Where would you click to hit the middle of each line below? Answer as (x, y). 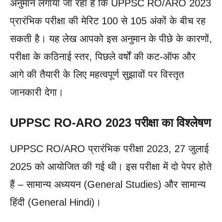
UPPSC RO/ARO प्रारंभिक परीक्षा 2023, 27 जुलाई (109, 148)
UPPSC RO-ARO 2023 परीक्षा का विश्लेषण (111, 122)
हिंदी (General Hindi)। (55, 202)
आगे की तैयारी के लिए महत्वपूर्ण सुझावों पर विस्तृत (97, 74)
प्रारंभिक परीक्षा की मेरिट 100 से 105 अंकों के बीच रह (108, 21)
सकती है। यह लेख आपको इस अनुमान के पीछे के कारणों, (111, 38)
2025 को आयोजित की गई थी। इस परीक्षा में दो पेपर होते (111, 166)
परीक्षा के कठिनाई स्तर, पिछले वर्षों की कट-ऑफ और (103, 56)
